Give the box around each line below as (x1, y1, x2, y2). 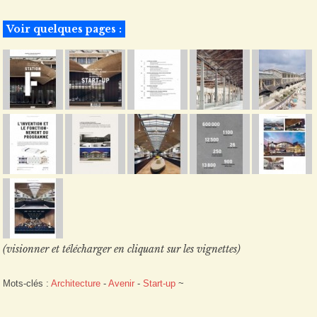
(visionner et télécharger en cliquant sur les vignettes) (3, 243, 241, 255)
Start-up (143, 278, 175, 289)
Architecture (51, 278, 100, 289)
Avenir (108, 278, 134, 289)
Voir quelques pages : (6, 23, 122, 35)
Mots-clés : (3, 278, 51, 289)
